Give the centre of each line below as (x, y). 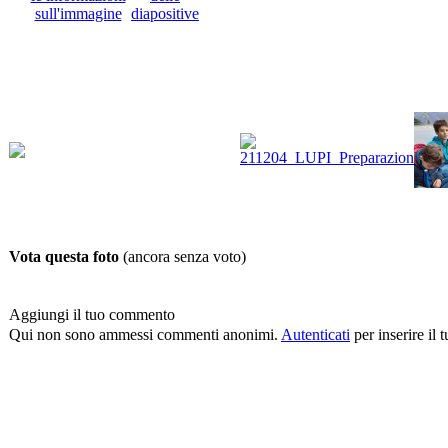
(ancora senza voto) (184, 257)
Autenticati (315, 335)
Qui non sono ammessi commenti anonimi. (145, 335)
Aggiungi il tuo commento (92, 315)
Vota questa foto (66, 257)
